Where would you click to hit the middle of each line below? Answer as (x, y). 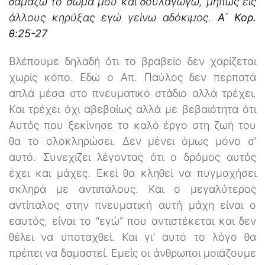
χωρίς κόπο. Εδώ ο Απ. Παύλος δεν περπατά (132, 77)
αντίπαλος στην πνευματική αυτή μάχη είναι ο (132, 205)
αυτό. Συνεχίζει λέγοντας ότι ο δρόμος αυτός (132, 157)
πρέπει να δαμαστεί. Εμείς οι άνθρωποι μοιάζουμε (132, 253)
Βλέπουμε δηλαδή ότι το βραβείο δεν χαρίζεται (132, 61)
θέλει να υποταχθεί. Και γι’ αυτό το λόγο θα (132, 237)
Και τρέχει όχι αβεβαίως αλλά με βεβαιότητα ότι (132, 109)
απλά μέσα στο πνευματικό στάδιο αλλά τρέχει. (132, 93)
